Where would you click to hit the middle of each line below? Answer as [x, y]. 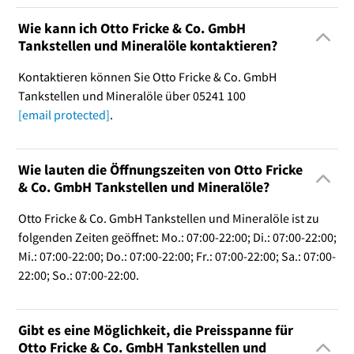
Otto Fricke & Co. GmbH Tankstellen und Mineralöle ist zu [168, 218]
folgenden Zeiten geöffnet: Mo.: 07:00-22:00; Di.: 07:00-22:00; [177, 237]
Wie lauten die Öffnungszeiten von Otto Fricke [160, 169]
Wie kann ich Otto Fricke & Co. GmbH [132, 28]
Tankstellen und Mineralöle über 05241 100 [132, 95]
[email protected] [64, 114]
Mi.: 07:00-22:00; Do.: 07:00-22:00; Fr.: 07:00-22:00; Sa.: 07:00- [177, 256]
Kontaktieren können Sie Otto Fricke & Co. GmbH [147, 76]
